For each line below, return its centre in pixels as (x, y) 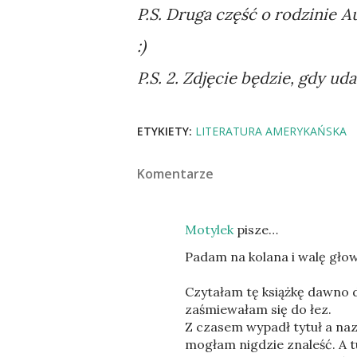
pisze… (256, 229)
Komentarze (175, 174)
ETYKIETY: (165, 131)
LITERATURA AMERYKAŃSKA (271, 131)
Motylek (209, 229)
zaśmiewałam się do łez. (258, 309)
